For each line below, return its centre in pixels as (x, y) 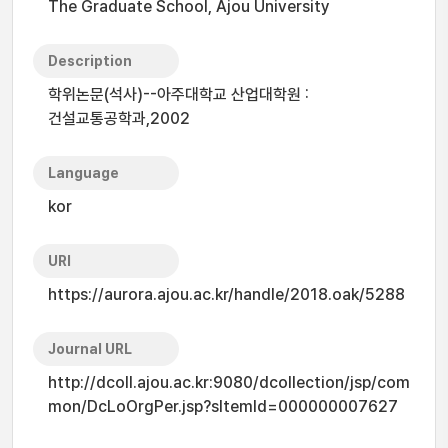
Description (90, 61)
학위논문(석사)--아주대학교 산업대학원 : (178, 94)
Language (83, 173)
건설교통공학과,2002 (119, 118)
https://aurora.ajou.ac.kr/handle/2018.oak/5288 (226, 294)
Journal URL (90, 349)
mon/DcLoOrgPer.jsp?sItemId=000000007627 (223, 406)
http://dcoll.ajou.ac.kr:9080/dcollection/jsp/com (229, 382)
